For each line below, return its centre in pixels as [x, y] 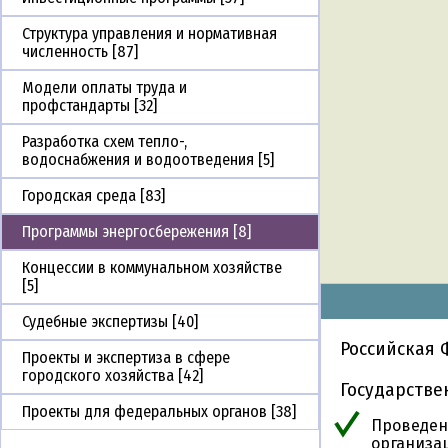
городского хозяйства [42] [112, 376]
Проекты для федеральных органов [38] [159, 412]
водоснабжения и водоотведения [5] [148, 160]
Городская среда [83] [93, 196]
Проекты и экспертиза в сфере [126, 358]
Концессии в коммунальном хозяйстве [152, 268]
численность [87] [80, 52]
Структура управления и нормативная [149, 34]
